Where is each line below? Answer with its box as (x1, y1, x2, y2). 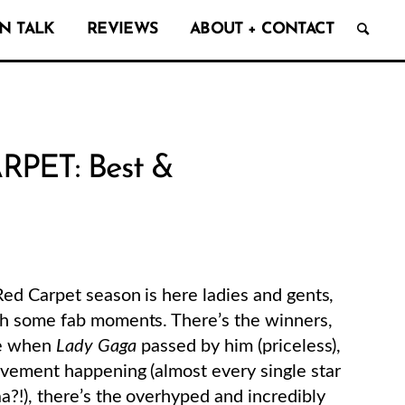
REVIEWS (86, 22, 158, 37)
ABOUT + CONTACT (189, 22, 334, 37)
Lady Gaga (51, 336, 137, 355)
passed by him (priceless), (137, 336, 342, 355)
